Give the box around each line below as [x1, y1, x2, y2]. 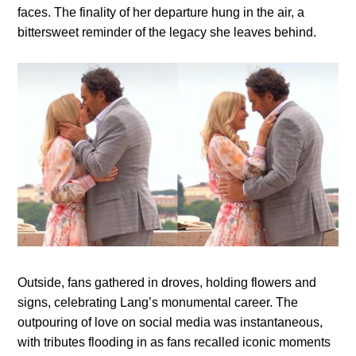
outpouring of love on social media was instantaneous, [17, 315, 323, 329]
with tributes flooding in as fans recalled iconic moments [17, 335, 331, 349]
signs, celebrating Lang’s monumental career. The [17, 295, 299, 309]
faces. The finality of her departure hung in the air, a [17, 6, 305, 20]
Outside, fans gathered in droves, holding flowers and [17, 275, 317, 289]
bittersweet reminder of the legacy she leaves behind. [17, 25, 317, 40]
